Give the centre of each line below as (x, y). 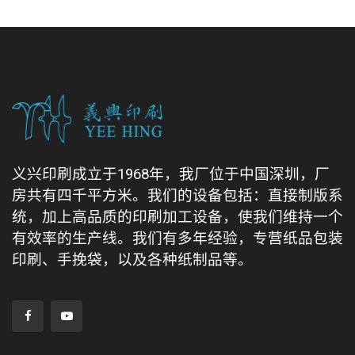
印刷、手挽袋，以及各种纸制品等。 (132, 260)
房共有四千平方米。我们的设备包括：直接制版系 (177, 195)
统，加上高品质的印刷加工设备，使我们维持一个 (177, 217)
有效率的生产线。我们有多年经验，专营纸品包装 (177, 238)
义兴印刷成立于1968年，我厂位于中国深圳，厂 (171, 174)
